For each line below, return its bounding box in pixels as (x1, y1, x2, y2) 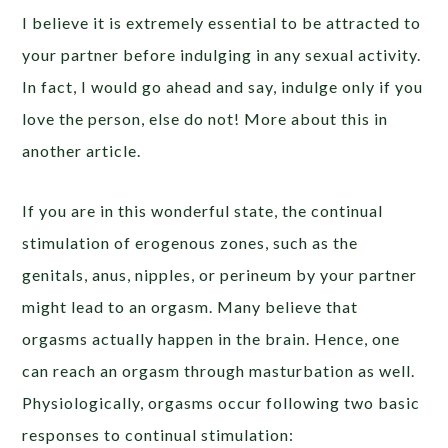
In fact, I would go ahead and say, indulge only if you (22, 77, 424, 97)
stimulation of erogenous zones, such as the (22, 233, 359, 253)
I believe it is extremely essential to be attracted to (22, 13, 422, 33)
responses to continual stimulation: (22, 425, 295, 445)
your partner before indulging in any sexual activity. (22, 45, 422, 65)
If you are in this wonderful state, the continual (22, 201, 384, 221)
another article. (22, 141, 142, 161)
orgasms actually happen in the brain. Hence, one (22, 329, 401, 349)
